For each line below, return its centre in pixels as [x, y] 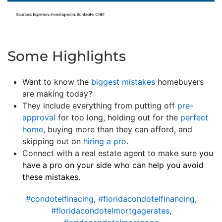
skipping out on [53, 141]
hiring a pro [105, 141]
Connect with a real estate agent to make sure [111, 153]
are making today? [57, 93]
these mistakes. [51, 177]
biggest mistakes [123, 82]
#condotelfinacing [59, 198]
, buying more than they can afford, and [118, 129]
